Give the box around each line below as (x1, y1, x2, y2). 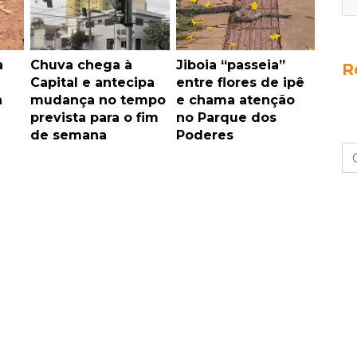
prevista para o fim (30, 110, 159, 126)
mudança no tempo (30, 92, 166, 108)
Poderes (175, 127, 233, 143)
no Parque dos (175, 110, 277, 126)
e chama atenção (175, 92, 295, 108)
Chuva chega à (30, 57, 132, 73)
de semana (30, 127, 107, 143)
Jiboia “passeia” (175, 57, 285, 73)
